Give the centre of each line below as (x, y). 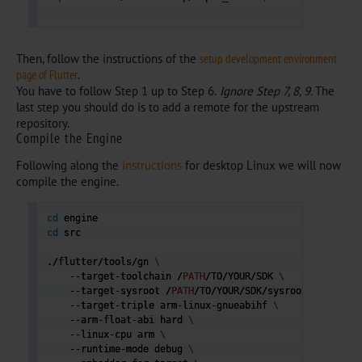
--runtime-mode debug (118, 349)
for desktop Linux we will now (261, 165)
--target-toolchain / (115, 276)
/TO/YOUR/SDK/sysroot (254, 290)
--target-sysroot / (109, 290)
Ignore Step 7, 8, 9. (266, 90)
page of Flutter (47, 74)
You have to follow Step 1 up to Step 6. (116, 90)
